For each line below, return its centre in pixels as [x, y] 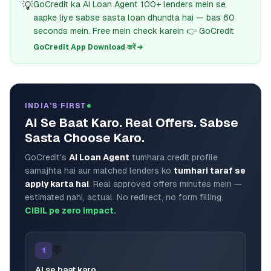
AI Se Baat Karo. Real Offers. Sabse [132, 123]
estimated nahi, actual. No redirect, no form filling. [124, 197]
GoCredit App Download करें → [88, 47]
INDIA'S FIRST [56, 106]
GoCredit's [47, 157]
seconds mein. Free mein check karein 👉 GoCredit [134, 31]
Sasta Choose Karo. [85, 138]
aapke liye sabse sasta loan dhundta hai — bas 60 [134, 18]
